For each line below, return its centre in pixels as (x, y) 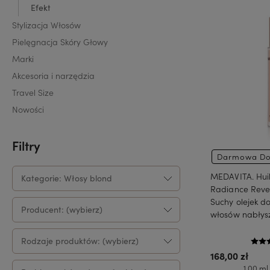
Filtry (26, 145)
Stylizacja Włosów (46, 24)
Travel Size (33, 92)
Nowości (28, 109)
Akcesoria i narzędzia (53, 75)
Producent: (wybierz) (62, 209)
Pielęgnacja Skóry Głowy (60, 41)
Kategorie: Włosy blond (67, 178)
